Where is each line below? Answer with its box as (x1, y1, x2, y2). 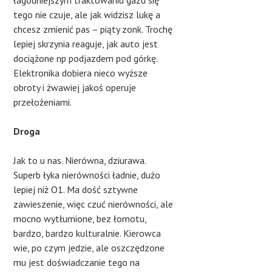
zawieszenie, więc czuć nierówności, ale (13, 198, 174, 211)
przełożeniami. (13, 96, 72, 109)
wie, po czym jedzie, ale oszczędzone (13, 242, 165, 254)
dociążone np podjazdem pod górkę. (13, 52, 158, 65)
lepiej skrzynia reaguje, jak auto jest (13, 38, 158, 50)
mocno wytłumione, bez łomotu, (13, 212, 147, 225)
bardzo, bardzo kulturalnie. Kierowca (13, 227, 161, 240)
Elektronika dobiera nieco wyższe (13, 67, 148, 80)
